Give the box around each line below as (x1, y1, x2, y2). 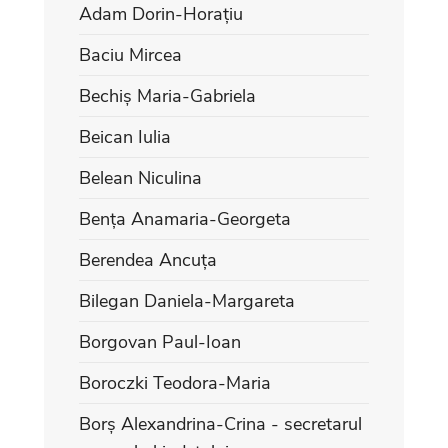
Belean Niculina (79, 165, 202, 190)
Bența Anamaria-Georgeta (79, 206, 291, 231)
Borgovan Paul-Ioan (79, 329, 241, 354)
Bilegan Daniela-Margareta (79, 288, 295, 313)
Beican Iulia (79, 124, 171, 149)
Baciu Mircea (79, 42, 182, 67)
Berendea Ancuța (79, 247, 217, 272)
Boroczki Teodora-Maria (79, 370, 271, 395)
